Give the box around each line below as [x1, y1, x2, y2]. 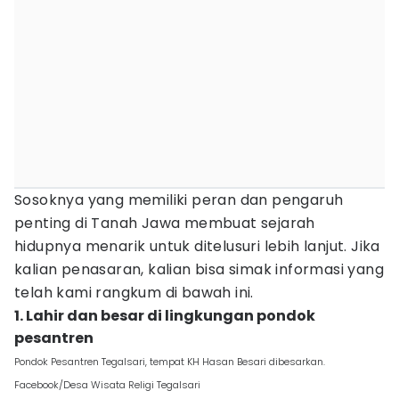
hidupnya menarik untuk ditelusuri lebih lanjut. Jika [14, 236, 380, 256]
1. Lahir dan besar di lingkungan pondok [14, 305, 315, 326]
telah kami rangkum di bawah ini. [14, 282, 254, 303]
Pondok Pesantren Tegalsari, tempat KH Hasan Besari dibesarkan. [14, 354, 325, 369]
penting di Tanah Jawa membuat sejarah [14, 213, 315, 233]
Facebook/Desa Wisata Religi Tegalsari [14, 378, 200, 392]
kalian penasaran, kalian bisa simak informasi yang [14, 259, 384, 280]
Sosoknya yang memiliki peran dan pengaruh [14, 190, 344, 210]
